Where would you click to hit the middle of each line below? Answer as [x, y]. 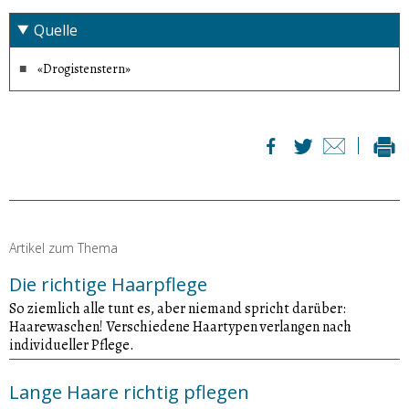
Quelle [56, 30]
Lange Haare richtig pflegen [129, 392]
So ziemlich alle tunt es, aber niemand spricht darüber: [178, 308]
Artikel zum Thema [63, 247]
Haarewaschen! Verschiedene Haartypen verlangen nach [180, 326]
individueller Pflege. [72, 345]
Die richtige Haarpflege [108, 284]
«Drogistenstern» [84, 68]
